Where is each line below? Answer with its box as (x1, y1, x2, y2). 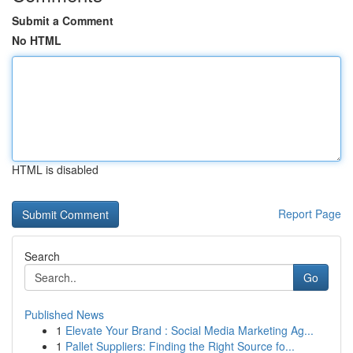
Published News (24, 307, 104, 322)
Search (24, 248, 60, 264)
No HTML (12, 32, 61, 48)
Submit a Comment (12, 13, 113, 28)
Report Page (278, 206, 341, 221)
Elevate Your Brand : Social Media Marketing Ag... (65, 322, 314, 338)
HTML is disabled (12, 162, 98, 177)
